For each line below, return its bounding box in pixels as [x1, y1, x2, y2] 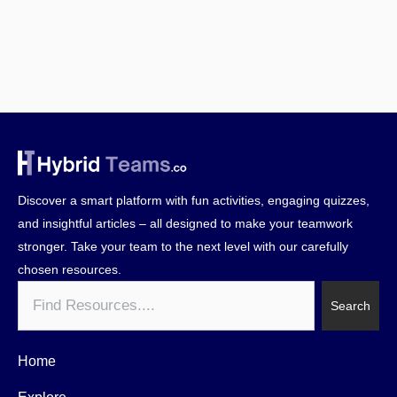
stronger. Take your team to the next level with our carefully [18, 239, 348, 254]
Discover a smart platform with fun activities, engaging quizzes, [18, 193, 370, 208]
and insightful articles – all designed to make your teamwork [18, 216, 353, 231]
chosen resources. [18, 262, 121, 277]
